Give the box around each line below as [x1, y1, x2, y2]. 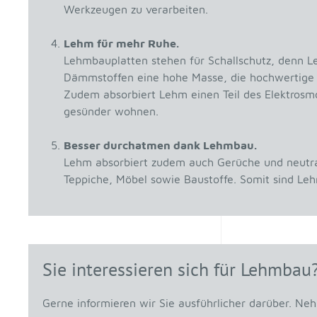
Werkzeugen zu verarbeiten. [64, 3, 208, 16]
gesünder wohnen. [64, 105, 158, 118]
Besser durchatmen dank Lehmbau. [64, 139, 257, 152]
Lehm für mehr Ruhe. [64, 37, 179, 50]
